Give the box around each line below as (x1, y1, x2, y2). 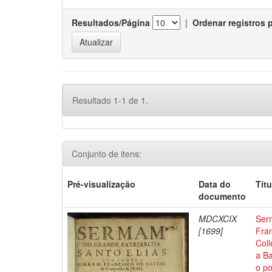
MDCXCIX (199, 212, 237, 225)
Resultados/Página (72, 16, 150, 29)
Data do (199, 178, 231, 190)
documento (199, 190, 246, 202)
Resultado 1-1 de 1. (72, 94, 148, 106)
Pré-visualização (67, 178, 136, 190)
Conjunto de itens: (72, 148, 141, 160)
